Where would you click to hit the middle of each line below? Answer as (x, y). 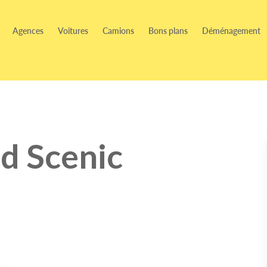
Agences (28, 30)
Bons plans (168, 30)
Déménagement (231, 30)
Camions (118, 30)
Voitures (73, 30)
